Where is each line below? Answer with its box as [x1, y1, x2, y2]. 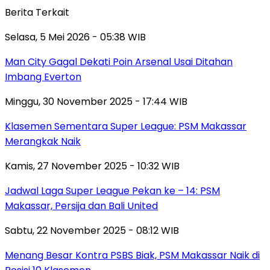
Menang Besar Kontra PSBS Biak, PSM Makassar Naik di [5, 248, 260, 262]
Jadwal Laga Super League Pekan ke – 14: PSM [5, 183, 220, 198]
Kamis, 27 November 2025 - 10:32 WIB [5, 159, 180, 173]
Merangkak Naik [5, 134, 81, 148]
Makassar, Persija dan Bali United [5, 198, 158, 213]
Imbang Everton [5, 69, 81, 84]
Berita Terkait [5, 5, 69, 19]
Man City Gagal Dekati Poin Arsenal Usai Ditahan [5, 54, 233, 69]
